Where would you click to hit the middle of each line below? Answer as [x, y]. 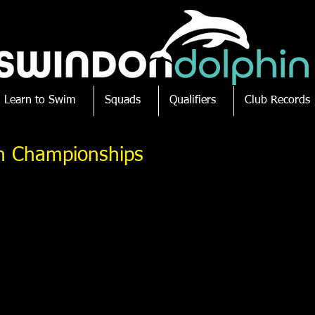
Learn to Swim [40, 101]
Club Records [277, 101]
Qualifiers [193, 101]
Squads [123, 101]
